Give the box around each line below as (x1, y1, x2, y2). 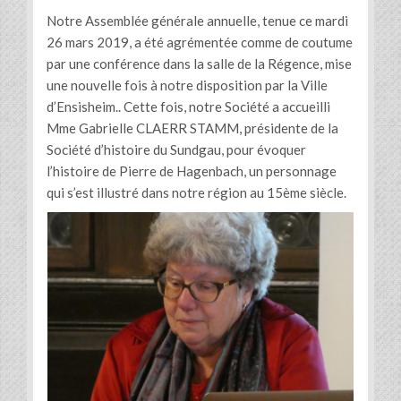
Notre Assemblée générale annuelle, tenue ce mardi (47, 13, 348, 30)
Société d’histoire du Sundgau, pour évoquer (47, 141, 306, 158)
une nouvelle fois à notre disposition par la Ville (47, 77, 328, 94)
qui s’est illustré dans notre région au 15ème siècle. (47, 184, 346, 201)
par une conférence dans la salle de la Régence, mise (47, 55, 352, 73)
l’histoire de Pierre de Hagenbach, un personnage (47, 163, 337, 180)
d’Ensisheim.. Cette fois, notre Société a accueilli (47, 98, 330, 115)
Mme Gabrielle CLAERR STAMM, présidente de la (47, 120, 338, 137)
